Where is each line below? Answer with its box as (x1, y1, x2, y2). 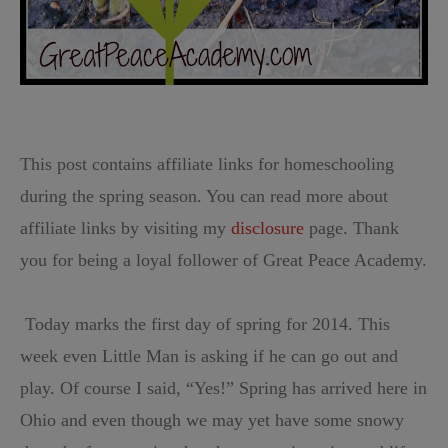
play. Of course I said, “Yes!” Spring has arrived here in (20, 378, 427, 399)
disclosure (231, 218, 304, 239)
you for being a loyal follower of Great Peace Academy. (20, 250, 427, 271)
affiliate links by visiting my (20, 218, 231, 239)
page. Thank (304, 218, 399, 239)
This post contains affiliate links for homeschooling (20, 154, 394, 175)
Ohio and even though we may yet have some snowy (20, 410, 404, 431)
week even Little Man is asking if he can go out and (20, 346, 398, 367)
